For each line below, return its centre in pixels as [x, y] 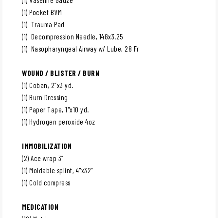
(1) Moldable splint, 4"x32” [58, 170]
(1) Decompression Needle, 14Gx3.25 [73, 36]
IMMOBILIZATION [47, 146]
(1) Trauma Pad [43, 24]
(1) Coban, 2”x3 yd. [48, 85]
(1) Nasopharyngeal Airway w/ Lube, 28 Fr [81, 48]
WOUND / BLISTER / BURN [61, 73]
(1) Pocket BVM [42, 12]
